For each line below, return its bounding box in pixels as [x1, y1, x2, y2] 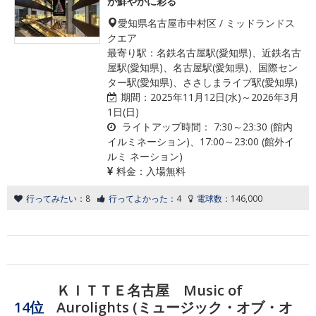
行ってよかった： [109, 193, 176, 205]
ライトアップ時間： [119, 120, 214, 133]
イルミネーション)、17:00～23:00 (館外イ [107, 135, 294, 148]
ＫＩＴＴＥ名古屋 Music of [56, 281, 243, 300]
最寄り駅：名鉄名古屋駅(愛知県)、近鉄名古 [107, 46, 301, 59]
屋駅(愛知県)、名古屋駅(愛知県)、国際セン [107, 61, 298, 74]
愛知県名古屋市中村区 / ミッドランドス [118, 16, 295, 30]
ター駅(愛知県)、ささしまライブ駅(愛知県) [107, 75, 298, 89]
